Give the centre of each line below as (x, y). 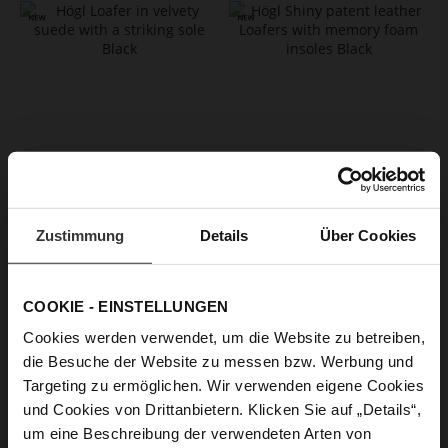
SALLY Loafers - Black (119, 243)
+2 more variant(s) (119, 277)
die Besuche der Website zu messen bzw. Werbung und (218, 361)
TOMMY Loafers (328, 243)
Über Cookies (368, 235)
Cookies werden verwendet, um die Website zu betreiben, (224, 337)
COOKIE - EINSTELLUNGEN (126, 306)
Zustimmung (80, 235)
